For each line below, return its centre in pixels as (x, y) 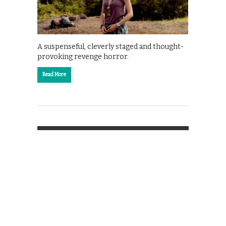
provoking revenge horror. (83, 56)
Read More (54, 74)
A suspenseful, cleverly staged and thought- (110, 46)
